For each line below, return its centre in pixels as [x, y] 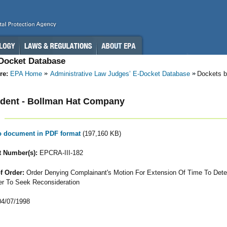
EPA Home [26, 74]
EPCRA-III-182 [60, 153]
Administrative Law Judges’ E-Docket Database [120, 74]
